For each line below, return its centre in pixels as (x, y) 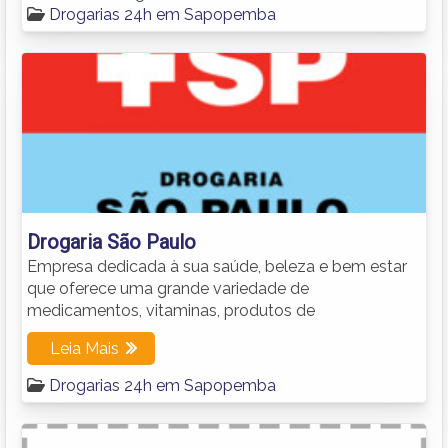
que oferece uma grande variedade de (168, 288)
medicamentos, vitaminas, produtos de (171, 310)
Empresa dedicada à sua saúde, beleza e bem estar (217, 266)
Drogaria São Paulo (111, 241)
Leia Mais (84, 348)
